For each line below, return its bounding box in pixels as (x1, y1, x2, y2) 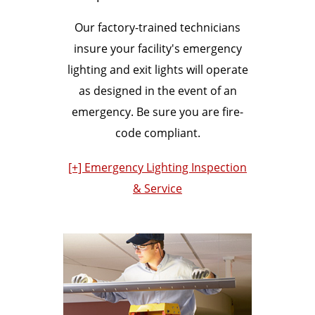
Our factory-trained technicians (75, 19, 240, 35)
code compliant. (115, 124, 200, 141)
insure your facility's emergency (73, 40, 242, 56)
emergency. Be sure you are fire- (72, 103, 243, 120)
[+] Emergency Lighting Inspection (68, 159, 247, 175)
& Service (133, 180, 182, 196)
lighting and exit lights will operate (67, 61, 248, 77)
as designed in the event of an (78, 82, 237, 98)
